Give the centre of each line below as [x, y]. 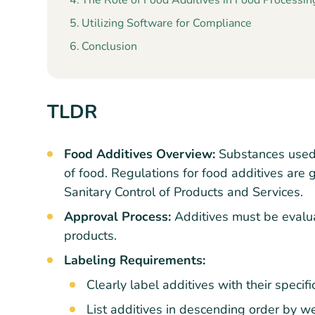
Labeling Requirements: [135, 260]
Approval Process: [117, 216]
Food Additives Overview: [140, 154]
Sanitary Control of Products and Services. [184, 192]
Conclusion [110, 46]
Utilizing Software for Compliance [167, 23]
